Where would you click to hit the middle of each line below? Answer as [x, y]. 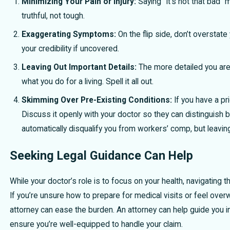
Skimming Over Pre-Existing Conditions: [97, 100]
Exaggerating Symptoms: [69, 35]
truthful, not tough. [53, 16]
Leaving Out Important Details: [79, 67]
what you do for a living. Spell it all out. [88, 81]
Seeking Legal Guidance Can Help [101, 155]
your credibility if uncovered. [71, 49]
